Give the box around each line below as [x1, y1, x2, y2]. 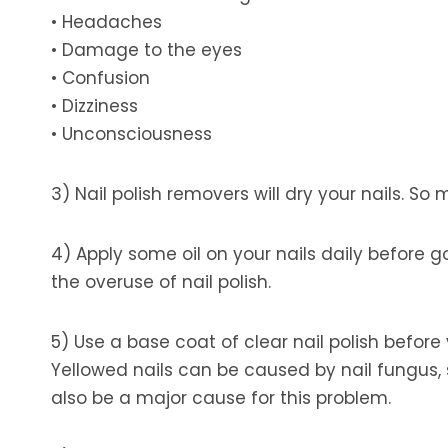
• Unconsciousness [51, 122, 212, 146]
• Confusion [51, 66, 150, 90]
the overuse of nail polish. [51, 270, 271, 294]
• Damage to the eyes [51, 38, 242, 62]
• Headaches [51, 10, 162, 34]
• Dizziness [51, 94, 138, 118]
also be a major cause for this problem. [51, 386, 391, 410]
